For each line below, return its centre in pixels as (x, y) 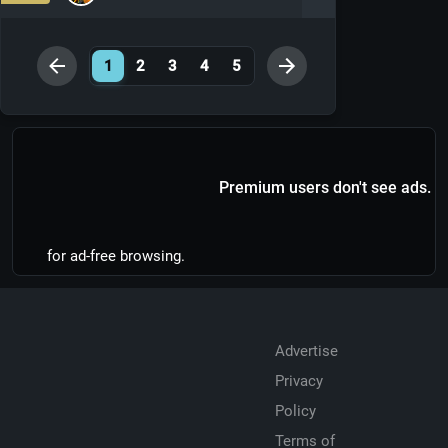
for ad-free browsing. (116, 256)
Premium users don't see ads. (325, 187)
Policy (295, 411)
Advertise (306, 351)
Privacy (299, 381)
